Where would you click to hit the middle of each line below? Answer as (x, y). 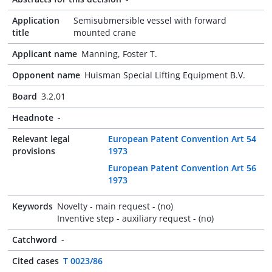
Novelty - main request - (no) (115, 206)
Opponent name (46, 75)
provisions (34, 151)
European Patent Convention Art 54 (182, 139)
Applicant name (45, 54)
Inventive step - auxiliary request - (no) (135, 218)
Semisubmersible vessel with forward (150, 20)
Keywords (32, 206)
